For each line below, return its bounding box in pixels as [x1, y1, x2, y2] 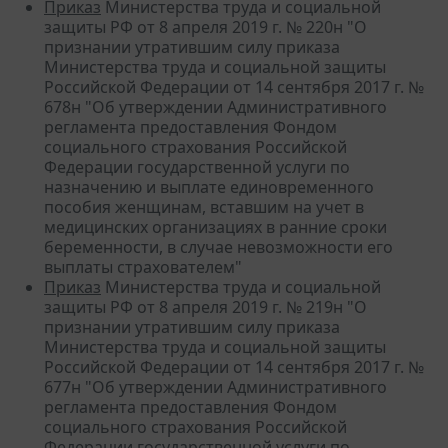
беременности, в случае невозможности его [44, 235, 393, 258]
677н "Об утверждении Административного [44, 375, 387, 398]
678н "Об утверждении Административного [44, 95, 387, 118]
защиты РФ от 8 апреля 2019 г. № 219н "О [44, 295, 367, 318]
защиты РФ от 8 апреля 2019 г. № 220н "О [44, 15, 367, 38]
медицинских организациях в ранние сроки [44, 215, 387, 238]
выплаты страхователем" [44, 255, 242, 278]
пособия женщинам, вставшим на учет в [44, 195, 364, 218]
